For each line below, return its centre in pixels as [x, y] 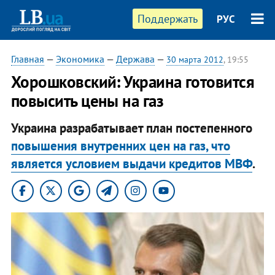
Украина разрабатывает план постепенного [131, 128]
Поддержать [168, 19]
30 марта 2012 [195, 60]
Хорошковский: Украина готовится [133, 82]
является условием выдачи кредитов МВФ [131, 163]
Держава [135, 59]
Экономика [80, 59]
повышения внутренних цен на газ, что [120, 145]
